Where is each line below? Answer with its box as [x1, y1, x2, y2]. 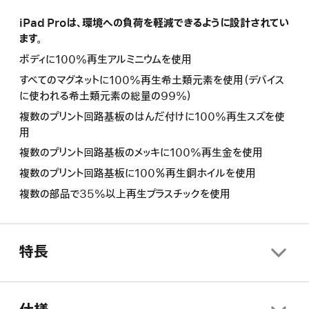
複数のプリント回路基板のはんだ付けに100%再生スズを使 [19, 110, 285, 124]
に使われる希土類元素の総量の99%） [19, 89, 192, 103]
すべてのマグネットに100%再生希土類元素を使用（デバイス [19, 73, 284, 88]
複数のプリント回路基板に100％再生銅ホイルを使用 [19, 167, 256, 181]
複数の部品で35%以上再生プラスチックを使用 [19, 187, 230, 201]
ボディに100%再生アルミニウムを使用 [19, 52, 192, 67]
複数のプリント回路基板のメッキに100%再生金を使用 [19, 146, 263, 161]
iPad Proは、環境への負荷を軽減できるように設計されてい [19, 17, 289, 31]
